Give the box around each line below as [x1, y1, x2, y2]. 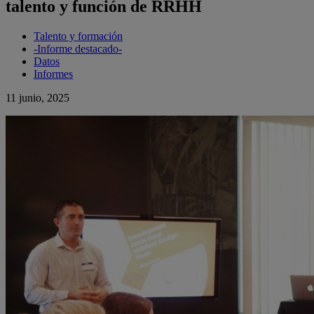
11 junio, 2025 [6, 92, 69, 104]
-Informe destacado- [34, 43, 122, 55]
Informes [34, 68, 73, 81]
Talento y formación [34, 30, 123, 43]
